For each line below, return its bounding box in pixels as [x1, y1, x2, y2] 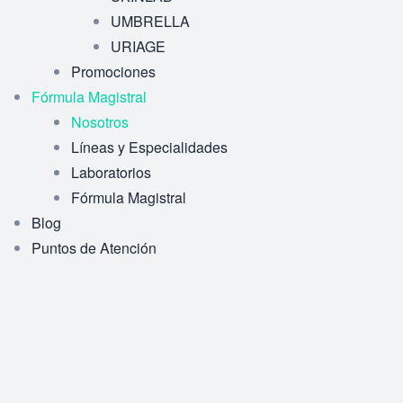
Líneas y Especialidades [71, 137, 228, 157]
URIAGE [111, 36, 166, 57]
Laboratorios [71, 162, 151, 183]
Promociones [71, 61, 156, 82]
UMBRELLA [111, 11, 190, 31]
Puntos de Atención [31, 237, 157, 258]
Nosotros [71, 112, 129, 132]
